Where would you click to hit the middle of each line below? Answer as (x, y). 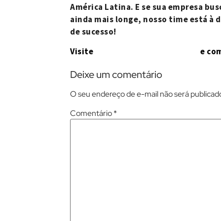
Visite (83, 51)
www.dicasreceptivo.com (147, 51)
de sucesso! (93, 32)
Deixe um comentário (116, 74)
